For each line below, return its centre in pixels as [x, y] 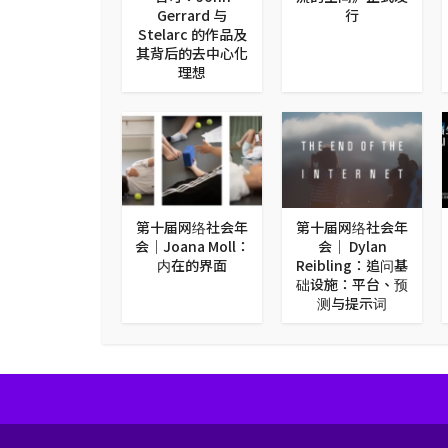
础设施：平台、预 [352, 284]
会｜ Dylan [352, 246]
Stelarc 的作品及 [192, 33]
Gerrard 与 [192, 14]
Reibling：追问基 [352, 265]
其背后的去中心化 [192, 52]
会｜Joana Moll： [192, 246]
